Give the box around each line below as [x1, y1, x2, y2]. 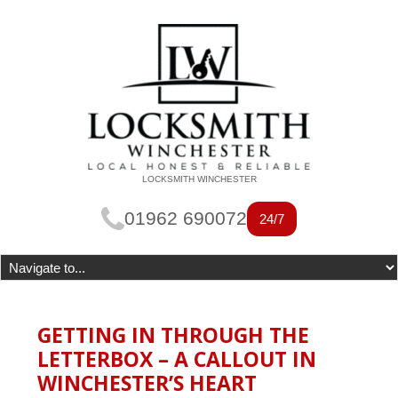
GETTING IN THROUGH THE [37, 321, 309, 349]
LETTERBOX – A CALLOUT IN [37, 345, 316, 373]
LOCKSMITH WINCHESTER [141, 174, 257, 184]
